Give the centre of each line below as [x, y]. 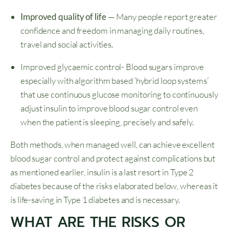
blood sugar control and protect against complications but [113, 158]
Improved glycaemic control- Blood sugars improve [112, 67]
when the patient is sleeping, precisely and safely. [109, 122]
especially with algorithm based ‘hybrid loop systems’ [114, 81]
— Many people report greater [162, 17]
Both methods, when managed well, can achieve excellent [112, 145]
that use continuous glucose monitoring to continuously [119, 95]
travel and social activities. [67, 44]
